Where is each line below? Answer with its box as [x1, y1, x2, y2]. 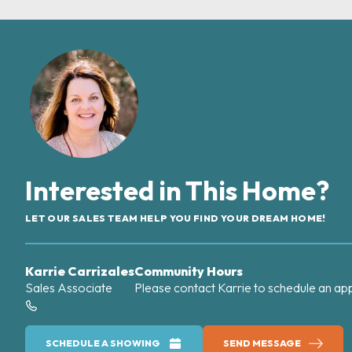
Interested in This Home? [25, 173, 329, 207]
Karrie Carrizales [25, 262, 134, 279]
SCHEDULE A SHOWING [46, 336, 160, 349]
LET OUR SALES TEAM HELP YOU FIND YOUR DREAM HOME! [25, 211, 326, 224]
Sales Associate [25, 279, 112, 295]
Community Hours [134, 262, 243, 279]
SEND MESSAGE [223, 336, 301, 349]
